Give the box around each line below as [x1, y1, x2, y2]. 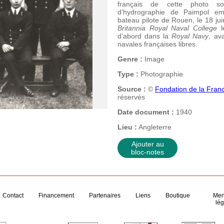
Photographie [138, 70, 183, 78]
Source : [117, 85, 146, 93]
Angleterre [137, 123, 171, 131]
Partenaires [89, 192, 121, 199]
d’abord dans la [117, 32, 172, 40]
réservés [117, 93, 145, 101]
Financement [38, 192, 74, 199]
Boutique [165, 192, 190, 199]
